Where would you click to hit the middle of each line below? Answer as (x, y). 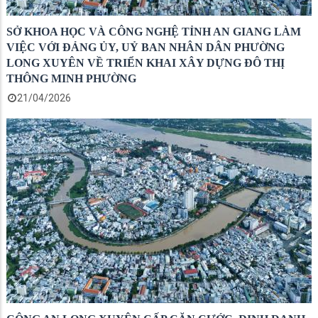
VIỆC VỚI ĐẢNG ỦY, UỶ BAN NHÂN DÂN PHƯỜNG (146, 47)
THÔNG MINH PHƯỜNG (71, 78)
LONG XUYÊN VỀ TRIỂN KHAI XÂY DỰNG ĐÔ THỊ (146, 63)
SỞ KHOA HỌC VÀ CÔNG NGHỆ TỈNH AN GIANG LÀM (154, 32)
